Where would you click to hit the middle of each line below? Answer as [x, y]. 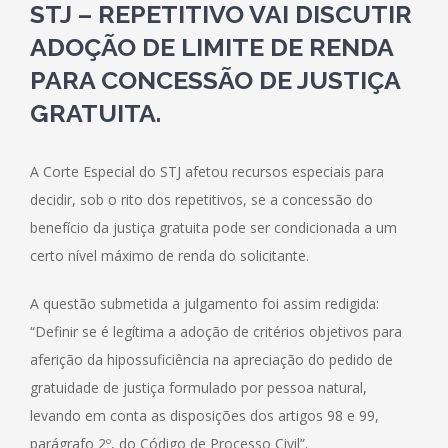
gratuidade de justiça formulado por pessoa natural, [198, 388]
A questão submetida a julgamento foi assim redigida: [204, 304]
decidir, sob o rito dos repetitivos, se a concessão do [201, 200]
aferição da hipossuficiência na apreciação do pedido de [211, 360]
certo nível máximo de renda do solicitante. [169, 256]
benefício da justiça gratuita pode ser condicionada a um [213, 228]
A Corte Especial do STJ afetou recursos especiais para [207, 172]
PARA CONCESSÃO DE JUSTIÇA [215, 80]
